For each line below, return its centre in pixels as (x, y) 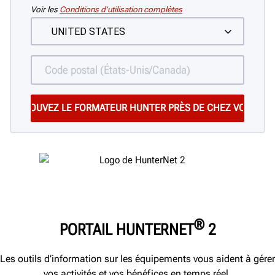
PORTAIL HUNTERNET (126, 229)
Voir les (45, 9)
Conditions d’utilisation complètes (121, 9)
